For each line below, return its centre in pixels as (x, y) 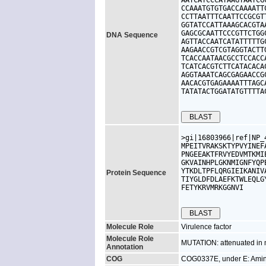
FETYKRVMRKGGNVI (212, 188)
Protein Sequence (136, 173)
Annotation (125, 247)
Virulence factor (206, 227)
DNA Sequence (132, 35)
